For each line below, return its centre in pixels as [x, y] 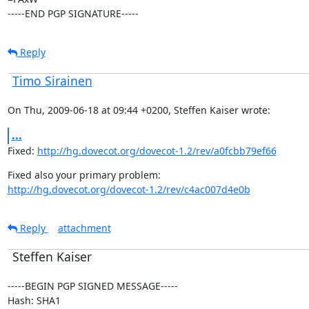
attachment [84, 228]
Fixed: [22, 151]
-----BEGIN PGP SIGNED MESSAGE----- [92, 286]
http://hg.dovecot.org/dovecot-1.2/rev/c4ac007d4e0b [129, 189]
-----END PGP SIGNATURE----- [73, 13]
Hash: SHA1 [34, 300]
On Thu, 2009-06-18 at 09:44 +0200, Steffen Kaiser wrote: [139, 110]
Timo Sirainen [52, 81]
